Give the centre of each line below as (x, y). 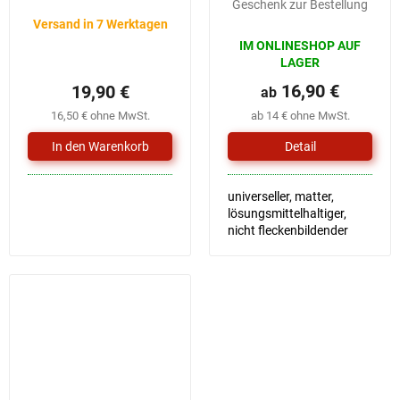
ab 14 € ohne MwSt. (300, 116)
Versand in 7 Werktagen (100, 25)
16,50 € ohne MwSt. (100, 116)
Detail (300, 147)
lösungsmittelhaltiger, (287, 214)
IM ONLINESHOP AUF (300, 46)
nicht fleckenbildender (288, 231)
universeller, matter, (281, 197)
